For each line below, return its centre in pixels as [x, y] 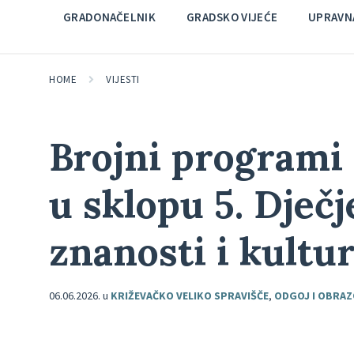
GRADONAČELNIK [109, 17]
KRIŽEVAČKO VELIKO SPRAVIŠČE [190, 296]
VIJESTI [123, 79]
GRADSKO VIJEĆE [232, 17]
